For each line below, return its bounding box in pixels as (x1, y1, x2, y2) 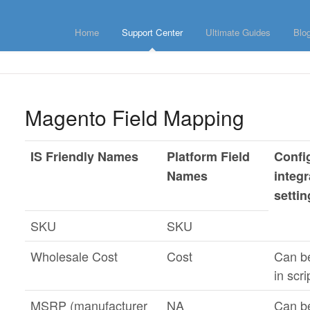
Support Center (122, 26, 183, 39)
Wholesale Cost (30, 247, 118, 265)
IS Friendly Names (30, 147, 138, 165)
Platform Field (166, 147, 250, 165)
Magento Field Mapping (24, 102, 244, 132)
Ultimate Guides (206, 26, 271, 39)
